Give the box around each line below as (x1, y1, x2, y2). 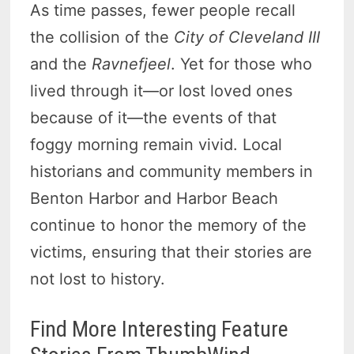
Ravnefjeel (92, 54, 171, 73)
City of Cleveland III (174, 27, 321, 47)
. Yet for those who (171, 54, 313, 73)
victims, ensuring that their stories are (30, 242, 313, 262)
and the (30, 54, 92, 73)
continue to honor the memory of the (30, 215, 307, 235)
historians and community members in (30, 161, 314, 181)
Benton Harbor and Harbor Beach (30, 188, 279, 208)
